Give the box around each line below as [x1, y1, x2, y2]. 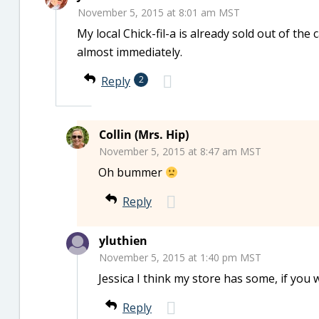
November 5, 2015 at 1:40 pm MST [99, 251, 261, 264]
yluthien [99, 233, 147, 249]
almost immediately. [77, 44, 182, 60]
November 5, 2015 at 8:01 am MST [78, 6, 240, 19]
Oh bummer [98, 164, 165, 180]
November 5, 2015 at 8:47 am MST [99, 145, 261, 158]
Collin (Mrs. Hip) [99, 127, 189, 142]
